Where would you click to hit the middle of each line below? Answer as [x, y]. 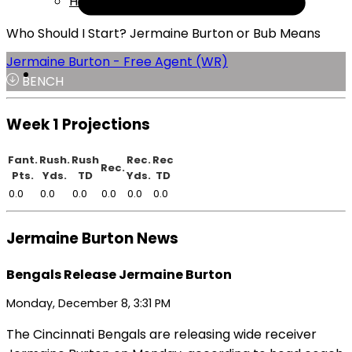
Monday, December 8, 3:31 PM [88, 303]
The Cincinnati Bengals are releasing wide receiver [161, 334]
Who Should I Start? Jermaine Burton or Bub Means [163, 33]
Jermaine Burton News [92, 238]
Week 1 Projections [78, 125]
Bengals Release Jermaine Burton [119, 274]
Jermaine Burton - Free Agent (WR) [117, 61]
